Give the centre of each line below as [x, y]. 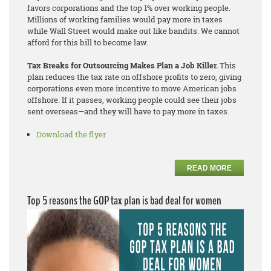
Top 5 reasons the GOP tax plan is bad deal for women [124, 201]
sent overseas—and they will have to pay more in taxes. [128, 112]
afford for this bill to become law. [88, 43]
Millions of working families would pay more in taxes [125, 20]
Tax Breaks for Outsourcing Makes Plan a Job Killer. [123, 66]
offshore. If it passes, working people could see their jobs [132, 100]
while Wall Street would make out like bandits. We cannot [133, 31]
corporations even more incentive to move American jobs [132, 89]
